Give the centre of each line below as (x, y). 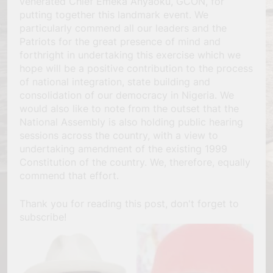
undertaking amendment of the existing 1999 (123, 149)
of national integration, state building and (115, 82)
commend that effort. (69, 176)
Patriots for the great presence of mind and (120, 42)
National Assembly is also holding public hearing (131, 122)
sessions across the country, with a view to (119, 136)
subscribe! (43, 217)
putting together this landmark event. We (114, 15)
